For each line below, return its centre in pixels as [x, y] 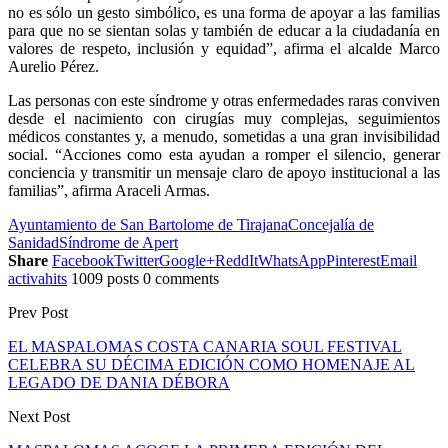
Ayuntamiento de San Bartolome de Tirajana [148, 224]
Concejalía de [331, 224]
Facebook [83, 260]
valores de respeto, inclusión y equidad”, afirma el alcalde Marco [224, 48]
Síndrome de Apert [118, 242]
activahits [37, 278]
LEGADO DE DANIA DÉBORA [119, 382]
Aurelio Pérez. [53, 66]
